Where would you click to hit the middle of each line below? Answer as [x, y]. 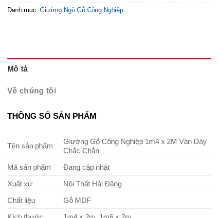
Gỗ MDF [77, 200]
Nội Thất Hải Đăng [92, 183]
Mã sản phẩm [29, 167]
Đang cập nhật [86, 167]
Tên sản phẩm [30, 145]
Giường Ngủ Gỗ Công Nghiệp [82, 10]
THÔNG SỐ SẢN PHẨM [52, 116]
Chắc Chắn [81, 150]
